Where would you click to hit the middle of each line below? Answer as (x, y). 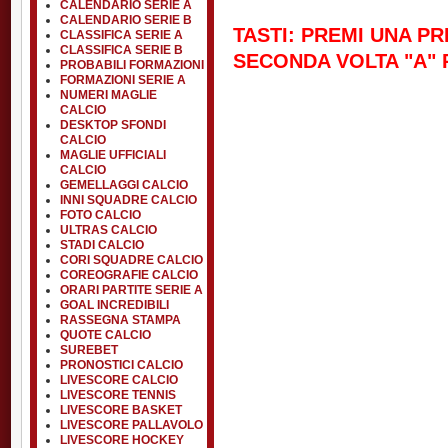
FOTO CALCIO (100, 215)
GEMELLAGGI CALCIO (124, 185)
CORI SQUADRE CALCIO (131, 260)
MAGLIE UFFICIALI (113, 155)
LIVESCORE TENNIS (118, 395)
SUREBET (89, 350)
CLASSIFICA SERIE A (121, 35)
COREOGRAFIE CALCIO (129, 275)
